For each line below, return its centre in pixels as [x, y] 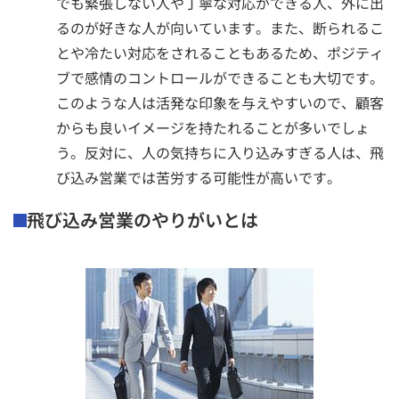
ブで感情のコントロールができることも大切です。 [220, 77]
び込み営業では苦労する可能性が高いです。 [199, 177]
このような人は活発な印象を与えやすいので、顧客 [220, 102]
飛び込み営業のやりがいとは [142, 219]
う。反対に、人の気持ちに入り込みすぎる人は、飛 [220, 152]
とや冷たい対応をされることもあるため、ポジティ [220, 52]
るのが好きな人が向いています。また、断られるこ [220, 27]
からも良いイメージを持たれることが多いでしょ [213, 127]
